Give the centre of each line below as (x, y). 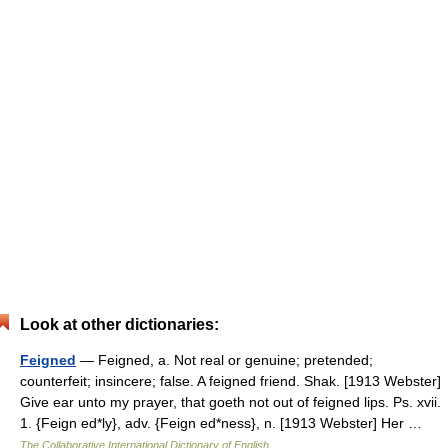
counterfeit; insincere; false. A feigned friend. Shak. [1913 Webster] (230, 380)
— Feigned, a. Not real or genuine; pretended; (224, 359)
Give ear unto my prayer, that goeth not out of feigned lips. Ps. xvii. (230, 401)
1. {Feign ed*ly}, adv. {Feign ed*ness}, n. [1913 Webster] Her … (225, 422)
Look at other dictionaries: (119, 324)
